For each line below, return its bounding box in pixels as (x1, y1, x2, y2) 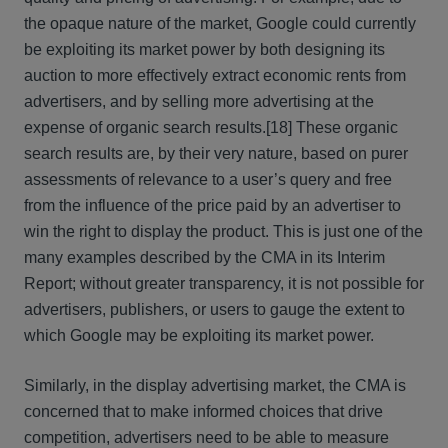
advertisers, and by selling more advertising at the (24, 93, 374, 110)
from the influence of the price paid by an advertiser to (24, 197, 401, 214)
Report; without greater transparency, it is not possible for (24, 275, 424, 292)
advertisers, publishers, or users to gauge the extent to (24, 301, 405, 318)
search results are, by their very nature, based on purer (24, 145, 408, 162)
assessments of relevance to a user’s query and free (24, 171, 392, 188)
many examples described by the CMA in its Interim (24, 249, 385, 266)
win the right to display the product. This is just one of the (24, 223, 423, 240)
